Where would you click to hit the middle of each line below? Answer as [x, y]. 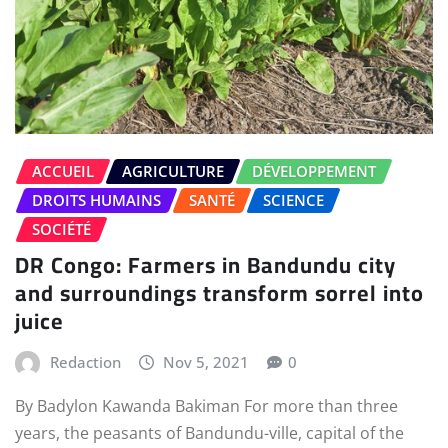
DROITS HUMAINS [96, 199]
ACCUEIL [63, 170]
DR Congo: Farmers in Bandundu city [205, 265]
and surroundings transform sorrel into [219, 293]
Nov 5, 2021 [206, 362]
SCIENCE [293, 199]
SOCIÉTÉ [61, 228]
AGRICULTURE [173, 170]
